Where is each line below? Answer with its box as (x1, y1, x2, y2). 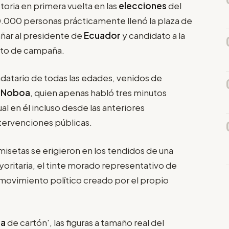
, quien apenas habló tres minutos (30, 87, 167, 99)
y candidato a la (122, 29, 185, 41)
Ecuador (84, 29, 122, 41)
